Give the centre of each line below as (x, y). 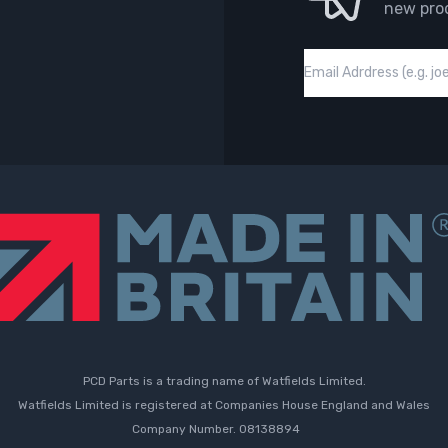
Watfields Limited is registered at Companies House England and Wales (224, 405)
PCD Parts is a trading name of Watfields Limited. (224, 381)
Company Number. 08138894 (216, 429)
